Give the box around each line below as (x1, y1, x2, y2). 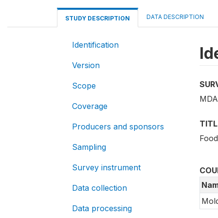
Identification (72, 40, 119, 50)
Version (72, 60, 100, 70)
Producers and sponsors (72, 122, 164, 131)
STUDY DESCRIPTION (65, 15, 130, 22)
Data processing (72, 203, 132, 213)
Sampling (72, 142, 106, 152)
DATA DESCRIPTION (146, 13, 204, 20)
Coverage (72, 101, 108, 111)
